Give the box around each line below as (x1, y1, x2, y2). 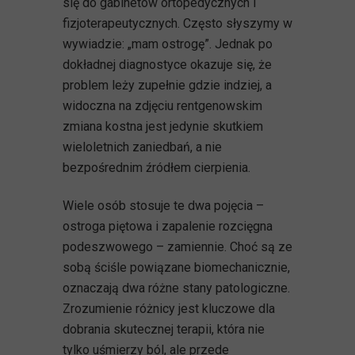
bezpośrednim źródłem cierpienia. (63, 160, 250, 176)
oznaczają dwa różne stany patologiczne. (63, 280, 290, 296)
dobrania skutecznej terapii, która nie (63, 321, 265, 337)
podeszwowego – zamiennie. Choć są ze (63, 239, 292, 254)
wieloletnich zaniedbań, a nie (63, 139, 222, 155)
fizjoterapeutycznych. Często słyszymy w (63, 16, 292, 32)
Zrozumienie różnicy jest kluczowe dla (63, 300, 275, 316)
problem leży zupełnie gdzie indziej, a (63, 78, 272, 94)
